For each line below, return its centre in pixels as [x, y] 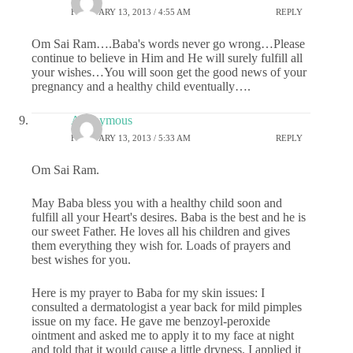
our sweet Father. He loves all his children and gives [161, 231]
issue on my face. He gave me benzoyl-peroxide [151, 321]
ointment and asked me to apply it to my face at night [163, 335]
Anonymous [102, 120]
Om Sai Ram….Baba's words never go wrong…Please [168, 44]
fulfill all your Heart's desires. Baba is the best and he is [169, 217]
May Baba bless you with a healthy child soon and [157, 203]
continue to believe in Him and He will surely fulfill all [167, 58]
